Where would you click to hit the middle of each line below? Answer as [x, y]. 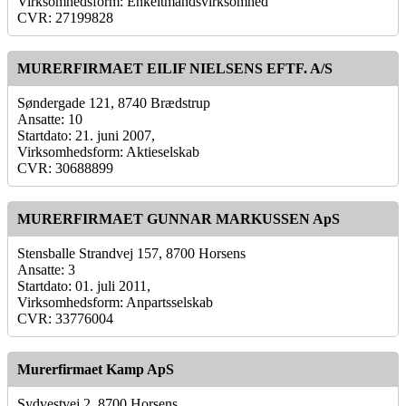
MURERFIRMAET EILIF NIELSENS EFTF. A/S [175, 68]
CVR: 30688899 [65, 168]
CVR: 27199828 [65, 17]
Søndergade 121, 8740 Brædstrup [114, 102]
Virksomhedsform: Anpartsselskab [115, 302]
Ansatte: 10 [50, 119]
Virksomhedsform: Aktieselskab [108, 151]
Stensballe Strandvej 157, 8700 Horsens [131, 253]
